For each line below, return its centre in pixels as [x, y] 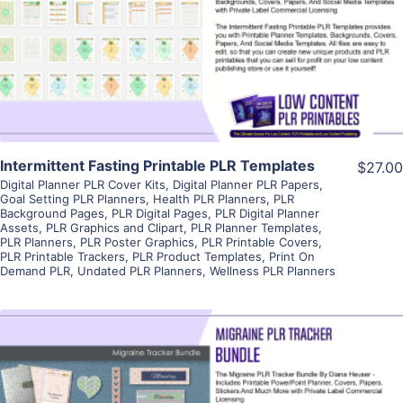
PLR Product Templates [197, 256]
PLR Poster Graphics [137, 242]
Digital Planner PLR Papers [246, 184]
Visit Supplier [201, 56]
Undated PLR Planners [140, 270]
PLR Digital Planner [267, 213]
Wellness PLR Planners [273, 270]
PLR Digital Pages [160, 213]
